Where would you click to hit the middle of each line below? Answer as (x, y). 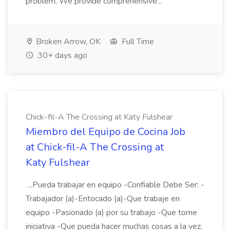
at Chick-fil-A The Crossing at (95, 147)
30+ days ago (61, 55)
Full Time (137, 42)
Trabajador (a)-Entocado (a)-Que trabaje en (103, 199)
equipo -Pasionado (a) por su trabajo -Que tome (111, 213)
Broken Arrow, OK (67, 42)
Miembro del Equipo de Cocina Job (106, 132)
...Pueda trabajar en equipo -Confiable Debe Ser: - (115, 185)
